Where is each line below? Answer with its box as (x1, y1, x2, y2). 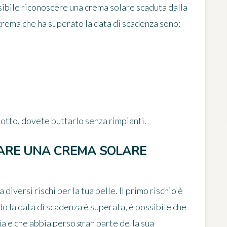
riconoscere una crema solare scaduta (21, 2, 167, 13)
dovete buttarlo (21, 115, 84, 127)
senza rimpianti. (84, 115, 146, 127)
